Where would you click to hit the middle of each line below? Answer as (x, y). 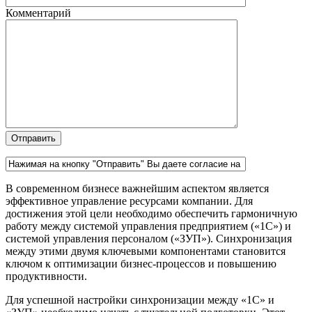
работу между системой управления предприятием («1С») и (148, 226)
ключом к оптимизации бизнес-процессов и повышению (141, 264)
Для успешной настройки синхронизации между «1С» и (140, 300)
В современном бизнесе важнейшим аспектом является (137, 189)
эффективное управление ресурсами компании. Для (129, 201)
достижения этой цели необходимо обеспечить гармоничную (151, 214)
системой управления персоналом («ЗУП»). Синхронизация (149, 239)
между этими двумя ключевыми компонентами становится (146, 251)
